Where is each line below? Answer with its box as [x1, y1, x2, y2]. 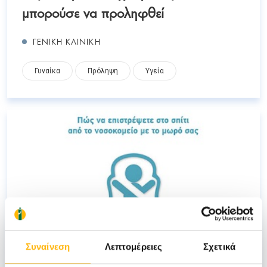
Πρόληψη [88, 67, 118, 76]
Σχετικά [203, 241, 235, 252]
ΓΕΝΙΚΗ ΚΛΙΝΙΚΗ [33, 35, 101, 48]
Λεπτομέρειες [104, 241, 163, 252]
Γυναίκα [35, 67, 60, 76]
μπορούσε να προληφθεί [22, 1, 164, 23]
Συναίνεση [26, 241, 70, 252]
